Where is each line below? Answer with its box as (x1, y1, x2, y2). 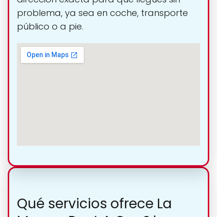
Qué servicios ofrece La (17, 194, 172, 214)
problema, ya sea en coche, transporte (17, 6, 188, 19)
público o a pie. (17, 20, 83, 32)
